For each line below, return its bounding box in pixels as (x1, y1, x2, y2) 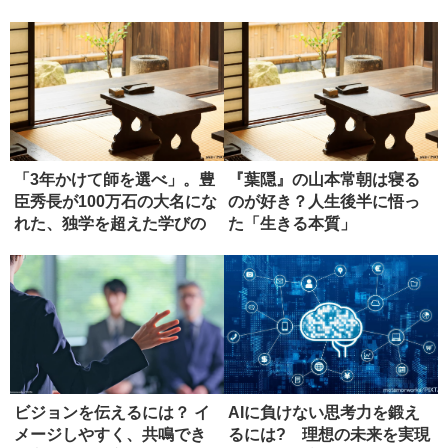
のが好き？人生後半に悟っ (228, 192, 420, 210)
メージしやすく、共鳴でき (14, 425, 206, 443)
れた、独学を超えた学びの (14, 214, 206, 232)
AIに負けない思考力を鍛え (228, 403, 420, 421)
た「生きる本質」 (228, 214, 356, 232)
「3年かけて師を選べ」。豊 (14, 170, 215, 188)
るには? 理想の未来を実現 (228, 425, 430, 443)
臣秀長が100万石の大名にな (14, 192, 217, 210)
